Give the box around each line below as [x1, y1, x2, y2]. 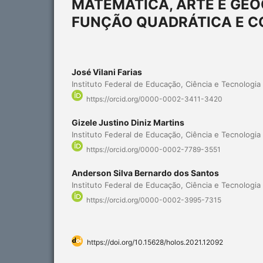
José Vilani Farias [72, 66, 142, 77]
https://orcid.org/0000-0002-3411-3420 [86, 95, 222, 104]
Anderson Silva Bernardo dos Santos [72, 168, 219, 178]
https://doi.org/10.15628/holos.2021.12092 [87, 238, 223, 247]
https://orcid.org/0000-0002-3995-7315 [86, 195, 221, 205]
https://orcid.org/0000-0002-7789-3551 [86, 145, 221, 154]
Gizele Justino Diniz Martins [72, 117, 184, 128]
